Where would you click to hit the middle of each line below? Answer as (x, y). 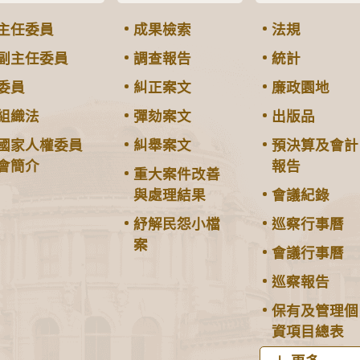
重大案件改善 (177, 174)
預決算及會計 (315, 145)
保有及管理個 (315, 311)
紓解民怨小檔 (177, 224)
